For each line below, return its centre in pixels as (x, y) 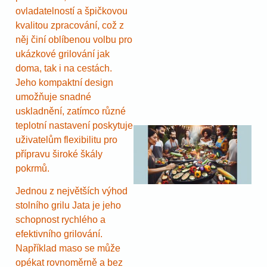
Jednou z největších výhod (72, 191)
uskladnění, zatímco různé (71, 111)
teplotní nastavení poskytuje (74, 125)
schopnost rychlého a (60, 220)
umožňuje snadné (53, 97)
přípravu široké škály (59, 154)
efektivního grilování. (59, 234)
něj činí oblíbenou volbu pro (74, 39)
